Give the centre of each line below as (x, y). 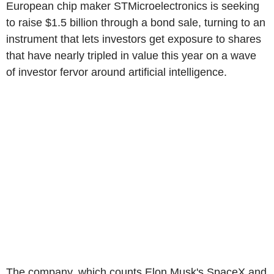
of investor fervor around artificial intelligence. (117, 72)
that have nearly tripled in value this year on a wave (131, 56)
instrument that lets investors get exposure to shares (134, 39)
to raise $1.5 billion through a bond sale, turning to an (136, 23)
